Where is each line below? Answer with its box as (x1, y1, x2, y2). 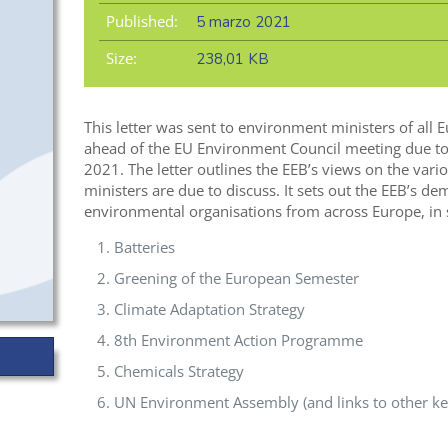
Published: (105, 11, 178, 32)
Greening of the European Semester (113, 268, 359, 289)
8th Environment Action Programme (113, 330, 363, 351)
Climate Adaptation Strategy (113, 299, 305, 320)
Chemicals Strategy (113, 361, 244, 382)
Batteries (113, 237, 175, 258)
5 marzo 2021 (195, 12, 291, 33)
